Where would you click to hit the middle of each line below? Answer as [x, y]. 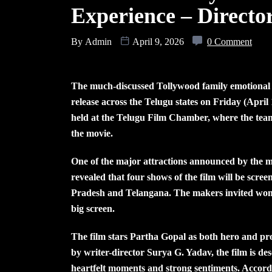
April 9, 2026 [158, 41]
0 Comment [229, 41]
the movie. [92, 133]
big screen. [93, 208]
